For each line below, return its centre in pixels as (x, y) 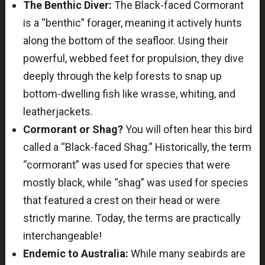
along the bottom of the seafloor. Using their (125, 41)
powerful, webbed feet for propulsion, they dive (133, 59)
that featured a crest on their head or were (121, 201)
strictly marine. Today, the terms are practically (132, 218)
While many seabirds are (187, 254)
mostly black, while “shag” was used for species (135, 183)
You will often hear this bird (187, 130)
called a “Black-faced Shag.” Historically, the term (137, 147)
